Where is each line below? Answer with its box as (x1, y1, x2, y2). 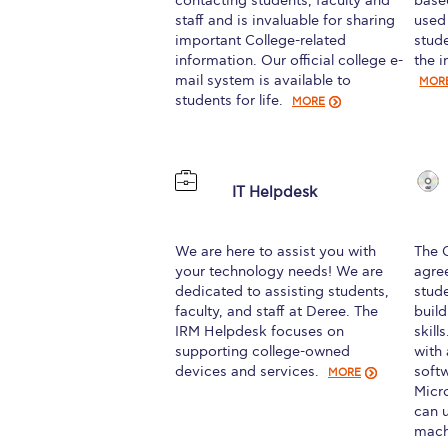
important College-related (175, 31, 346, 49)
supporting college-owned (175, 342, 350, 360)
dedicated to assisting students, (175, 282, 389, 300)
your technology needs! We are (175, 262, 383, 280)
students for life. (175, 91, 287, 109)
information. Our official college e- (175, 51, 403, 69)
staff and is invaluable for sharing (175, 11, 395, 29)
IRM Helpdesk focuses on (175, 322, 344, 340)
